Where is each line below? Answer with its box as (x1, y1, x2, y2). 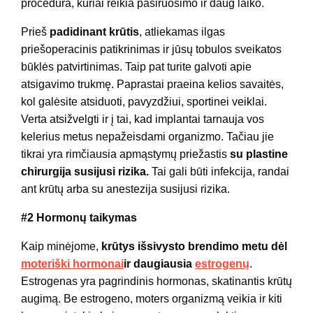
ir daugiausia (124, 258, 195, 270)
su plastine (230, 148, 288, 161)
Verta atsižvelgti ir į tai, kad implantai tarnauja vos (21, 113, 264, 126)
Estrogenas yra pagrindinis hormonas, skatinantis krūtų (21, 275, 292, 288)
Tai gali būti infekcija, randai (149, 166, 289, 178)
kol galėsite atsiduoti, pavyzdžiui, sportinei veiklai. (21, 96, 267, 108)
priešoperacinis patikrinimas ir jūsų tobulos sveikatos (21, 43, 282, 56)
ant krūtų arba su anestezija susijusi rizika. (21, 183, 230, 196)
